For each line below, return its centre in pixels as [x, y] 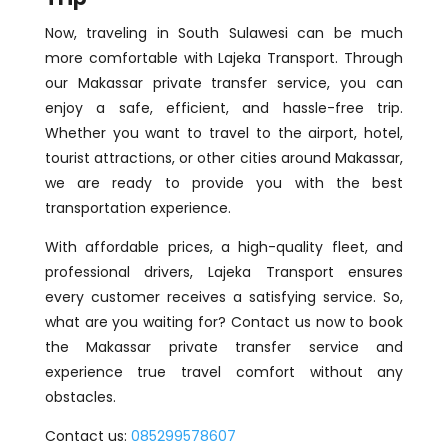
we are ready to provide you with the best [224, 182]
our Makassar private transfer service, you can [224, 82]
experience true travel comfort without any [224, 371]
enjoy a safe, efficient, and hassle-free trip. [224, 107]
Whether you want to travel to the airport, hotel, [224, 132]
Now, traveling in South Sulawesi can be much [224, 32]
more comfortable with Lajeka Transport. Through [224, 57]
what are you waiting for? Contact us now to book [224, 321]
